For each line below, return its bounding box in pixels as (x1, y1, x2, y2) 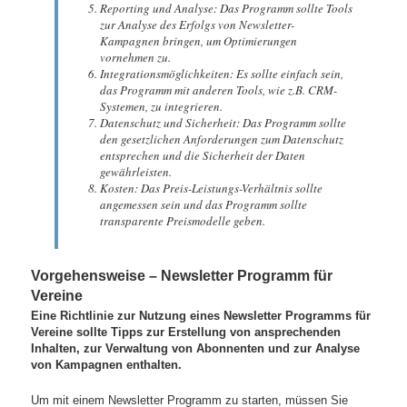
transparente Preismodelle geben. (99, 212, 265, 229)
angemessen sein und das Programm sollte (99, 195, 307, 213)
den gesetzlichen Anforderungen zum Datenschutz (99, 130, 343, 147)
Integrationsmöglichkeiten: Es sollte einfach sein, (99, 65, 343, 82)
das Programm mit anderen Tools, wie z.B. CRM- (99, 81, 337, 98)
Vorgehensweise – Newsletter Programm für (31, 268, 333, 284)
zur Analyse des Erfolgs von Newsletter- (99, 15, 294, 33)
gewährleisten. (99, 163, 172, 180)
